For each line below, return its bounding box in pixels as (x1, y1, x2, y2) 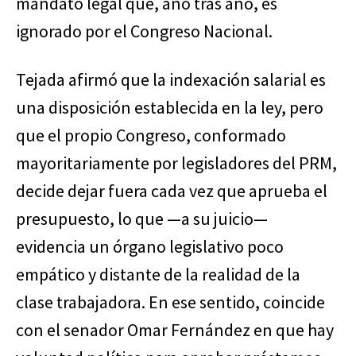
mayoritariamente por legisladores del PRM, (16, 152, 337, 175)
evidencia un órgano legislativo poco (16, 235, 284, 258)
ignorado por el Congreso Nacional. (16, 20, 273, 43)
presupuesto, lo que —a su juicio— (16, 207, 268, 230)
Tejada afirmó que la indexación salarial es (16, 68, 326, 91)
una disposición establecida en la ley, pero (16, 96, 323, 119)
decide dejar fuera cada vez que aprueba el (16, 180, 327, 203)
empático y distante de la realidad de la (16, 263, 300, 286)
